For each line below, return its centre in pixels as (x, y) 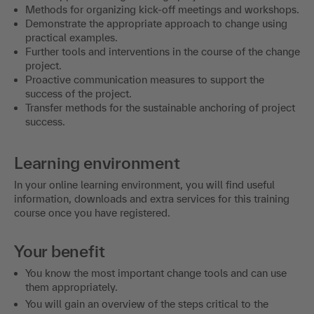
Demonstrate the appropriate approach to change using (156, 23)
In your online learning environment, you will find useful (144, 184)
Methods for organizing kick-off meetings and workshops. (162, 9)
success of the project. (78, 93)
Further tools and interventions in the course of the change (163, 51)
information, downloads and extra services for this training (152, 198)
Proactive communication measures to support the (145, 79)
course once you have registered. (92, 212)
